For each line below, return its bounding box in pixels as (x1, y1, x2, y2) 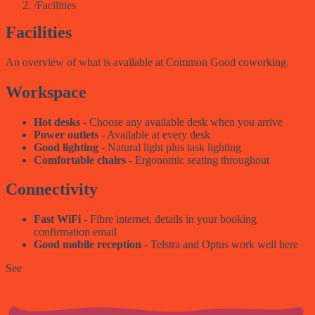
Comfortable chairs (34, 153, 126, 166)
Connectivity (6, 180, 98, 199)
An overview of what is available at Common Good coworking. (6, 56, 289, 68)
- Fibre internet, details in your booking (81, 213, 257, 226)
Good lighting (34, 141, 98, 153)
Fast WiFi (34, 213, 81, 226)
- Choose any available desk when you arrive (80, 115, 283, 128)
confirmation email (34, 226, 117, 238)
